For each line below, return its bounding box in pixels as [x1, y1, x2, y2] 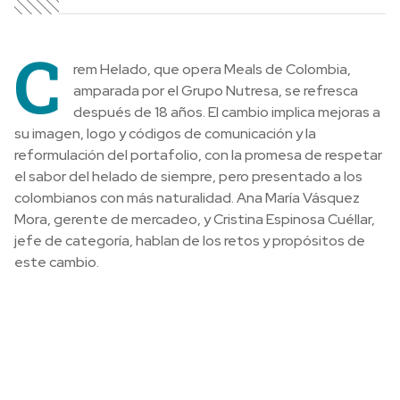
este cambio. [14, 253, 99, 272]
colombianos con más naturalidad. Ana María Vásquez [14, 188, 360, 208]
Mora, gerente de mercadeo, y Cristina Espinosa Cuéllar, [14, 210, 375, 229]
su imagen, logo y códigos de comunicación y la [14, 124, 316, 144]
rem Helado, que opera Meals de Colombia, [73, 60, 351, 79]
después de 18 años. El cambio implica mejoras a [73, 103, 380, 122]
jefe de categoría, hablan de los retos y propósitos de [14, 231, 365, 251]
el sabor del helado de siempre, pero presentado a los [14, 167, 362, 187]
